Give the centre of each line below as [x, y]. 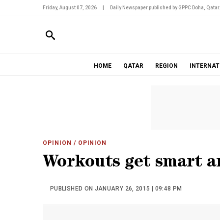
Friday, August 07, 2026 [70, 8]
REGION [166, 66]
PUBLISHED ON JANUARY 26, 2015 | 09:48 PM [116, 189]
